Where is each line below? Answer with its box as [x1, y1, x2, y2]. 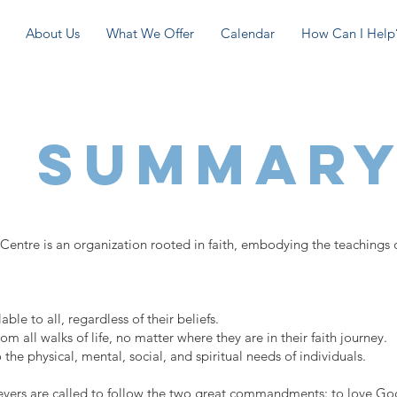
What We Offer [106, 25, 194, 42]
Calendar [221, 25, 275, 42]
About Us [26, 25, 80, 42]
